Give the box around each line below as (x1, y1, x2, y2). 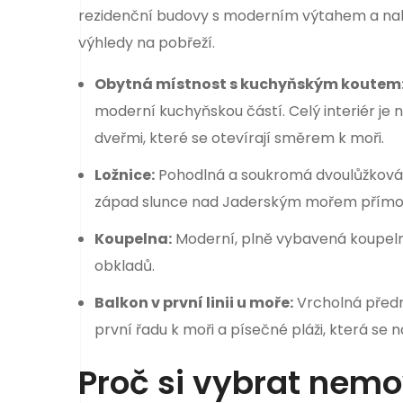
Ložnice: (94, 165, 155, 186)
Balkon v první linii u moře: (94, 292, 293, 314)
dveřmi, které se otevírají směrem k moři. (94, 127, 384, 148)
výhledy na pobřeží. (78, 31, 215, 53)
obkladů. (94, 255, 155, 277)
